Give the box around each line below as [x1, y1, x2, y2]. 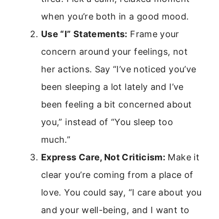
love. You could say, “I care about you [41, 187, 202, 198]
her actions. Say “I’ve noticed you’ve [41, 64, 197, 75]
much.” [41, 134, 71, 145]
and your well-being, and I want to [41, 205, 190, 216]
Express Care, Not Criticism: [41, 152, 166, 163]
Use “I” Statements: [41, 29, 128, 40]
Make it [165, 152, 199, 163]
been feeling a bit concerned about [41, 99, 192, 110]
